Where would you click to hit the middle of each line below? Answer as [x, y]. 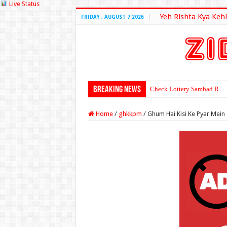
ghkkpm [130, 114]
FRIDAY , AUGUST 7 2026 [112, 17]
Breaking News [117, 90]
